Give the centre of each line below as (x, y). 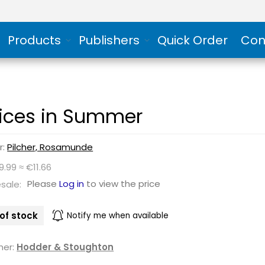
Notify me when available (118, 215)
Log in (72, 184)
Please (43, 184)
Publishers (109, 40)
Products (34, 40)
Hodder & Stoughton (65, 247)
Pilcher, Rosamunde (50, 147)
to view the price (122, 184)
